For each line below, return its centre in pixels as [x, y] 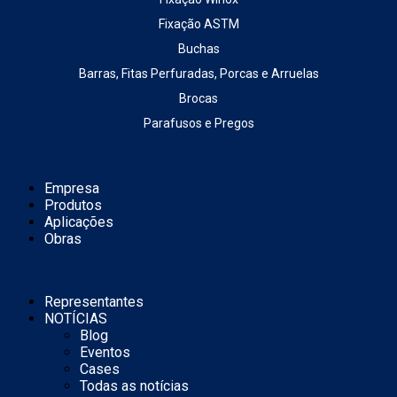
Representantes [94, 302]
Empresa [72, 189]
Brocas [198, 99]
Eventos [105, 353]
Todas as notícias [134, 386]
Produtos [73, 206]
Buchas [198, 49]
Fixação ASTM [198, 24]
